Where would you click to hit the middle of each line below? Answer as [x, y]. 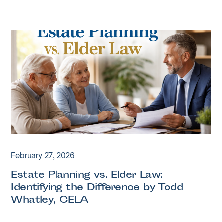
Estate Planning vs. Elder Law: [87, 175]
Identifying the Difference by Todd [97, 188]
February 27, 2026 [43, 155]
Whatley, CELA [50, 200]
